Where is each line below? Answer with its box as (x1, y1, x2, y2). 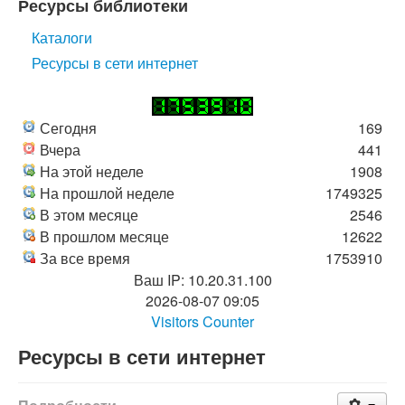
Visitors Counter (151, 311, 254, 332)
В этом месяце (40, 204, 138, 225)
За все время (40, 248, 130, 268)
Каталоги (32, 27, 92, 48)
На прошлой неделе (40, 183, 174, 203)
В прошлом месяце (40, 226, 169, 247)
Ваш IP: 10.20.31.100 (133, 269, 272, 290)
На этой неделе (40, 161, 144, 182)
